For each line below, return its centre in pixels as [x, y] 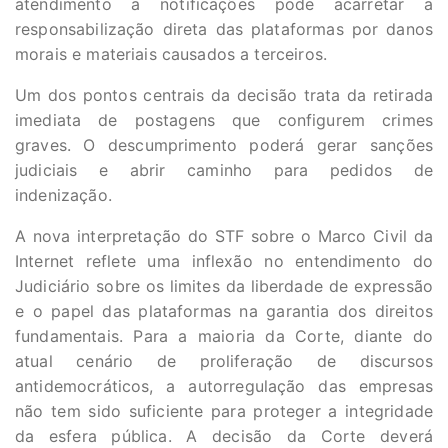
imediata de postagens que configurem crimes [224, 120]
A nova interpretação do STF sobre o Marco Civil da [224, 236]
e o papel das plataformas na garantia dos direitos [224, 311]
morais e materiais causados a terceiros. [171, 54]
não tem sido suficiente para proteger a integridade [224, 411]
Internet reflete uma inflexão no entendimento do [224, 261]
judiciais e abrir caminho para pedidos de [224, 170]
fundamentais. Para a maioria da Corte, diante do [224, 336]
